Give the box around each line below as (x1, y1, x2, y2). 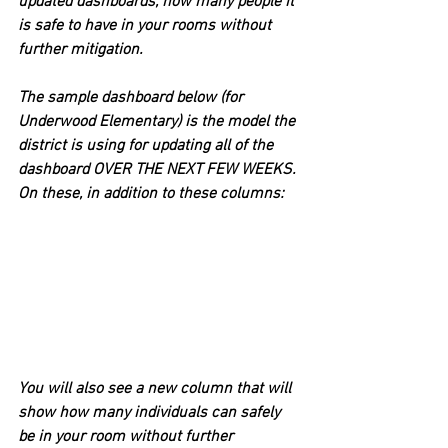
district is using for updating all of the (18, 136, 277, 156)
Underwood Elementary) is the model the (18, 112, 299, 132)
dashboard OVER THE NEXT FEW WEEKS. (18, 160, 300, 180)
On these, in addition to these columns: (18, 184, 284, 204)
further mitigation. (18, 40, 143, 60)
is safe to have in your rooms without (18, 16, 275, 36)
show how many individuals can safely (18, 402, 284, 423)
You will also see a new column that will (18, 378, 295, 399)
